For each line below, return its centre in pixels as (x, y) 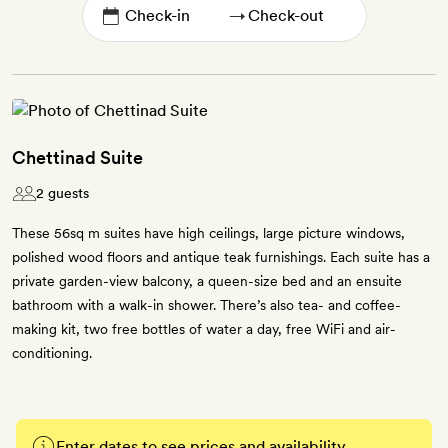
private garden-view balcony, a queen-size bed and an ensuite (207, 281)
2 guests (62, 193)
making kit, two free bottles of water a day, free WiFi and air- (204, 329)
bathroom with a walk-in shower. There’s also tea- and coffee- (206, 305)
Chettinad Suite (77, 158)
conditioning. (52, 353)
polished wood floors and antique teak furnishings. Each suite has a (221, 257)
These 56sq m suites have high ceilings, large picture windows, (208, 233)
